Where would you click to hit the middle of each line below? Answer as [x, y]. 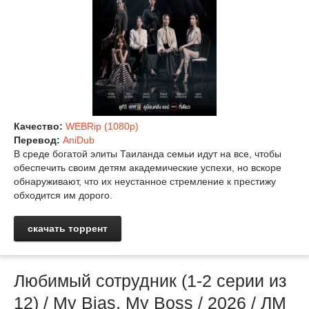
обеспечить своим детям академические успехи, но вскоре [148, 167]
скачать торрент [68, 228]
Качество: [40, 126]
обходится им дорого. [63, 195]
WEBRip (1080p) [102, 126]
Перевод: [38, 140]
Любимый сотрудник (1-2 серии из [150, 280]
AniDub [79, 140]
